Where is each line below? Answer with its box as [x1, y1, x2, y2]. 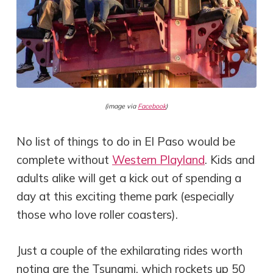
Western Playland [112, 152, 205, 168]
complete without [16, 152, 113, 168]
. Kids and [205, 152, 255, 168]
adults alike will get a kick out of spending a [16, 171, 242, 186]
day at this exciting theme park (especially [16, 189, 235, 204]
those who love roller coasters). [16, 207, 179, 222]
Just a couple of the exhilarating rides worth [16, 243, 243, 258]
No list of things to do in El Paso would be [16, 134, 236, 149]
